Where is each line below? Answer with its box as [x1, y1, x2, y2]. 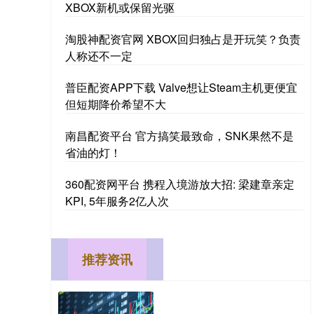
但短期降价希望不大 [65, 96, 166, 113]
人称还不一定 [65, 48, 132, 64]
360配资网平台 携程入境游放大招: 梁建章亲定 [65, 176, 294, 193]
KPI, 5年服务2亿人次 [65, 193, 169, 210]
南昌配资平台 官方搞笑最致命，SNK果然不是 [65, 128, 294, 144]
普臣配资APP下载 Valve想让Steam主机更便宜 [65, 79, 297, 96]
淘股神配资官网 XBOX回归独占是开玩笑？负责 [65, 31, 301, 48]
